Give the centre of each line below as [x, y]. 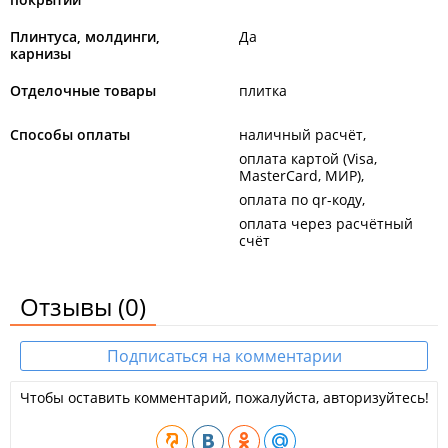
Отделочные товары [83, 90]
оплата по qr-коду [300, 199]
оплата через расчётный [326, 223]
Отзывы [69, 306]
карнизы [40, 53]
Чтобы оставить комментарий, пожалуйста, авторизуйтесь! [224, 397]
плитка [263, 90]
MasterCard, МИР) [300, 175]
